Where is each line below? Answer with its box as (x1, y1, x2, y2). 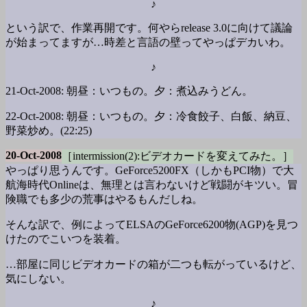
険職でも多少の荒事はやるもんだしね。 (5, 193, 203, 205)
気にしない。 (5, 273, 71, 284)
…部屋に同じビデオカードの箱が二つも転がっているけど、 (5, 258, 302, 270)
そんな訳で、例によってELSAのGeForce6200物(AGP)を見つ (5, 219, 298, 230)
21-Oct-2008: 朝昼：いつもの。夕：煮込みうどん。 (5, 85, 253, 97)
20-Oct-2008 (5, 149, 62, 161)
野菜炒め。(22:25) (5, 125, 92, 136)
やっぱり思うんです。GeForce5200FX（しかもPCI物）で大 (5, 164, 294, 176)
